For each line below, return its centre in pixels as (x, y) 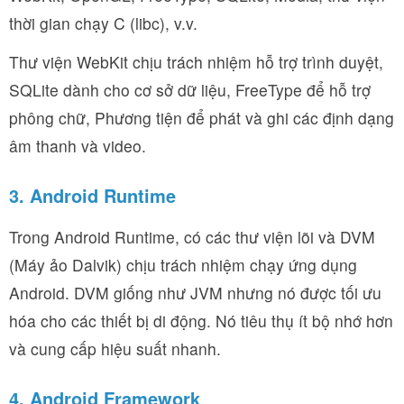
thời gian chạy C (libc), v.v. (103, 23)
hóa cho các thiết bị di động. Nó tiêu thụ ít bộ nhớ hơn (201, 320)
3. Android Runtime (92, 195)
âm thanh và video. (78, 145)
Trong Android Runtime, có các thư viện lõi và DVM (192, 236)
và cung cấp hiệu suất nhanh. (115, 348)
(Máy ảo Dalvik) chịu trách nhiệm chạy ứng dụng (183, 264)
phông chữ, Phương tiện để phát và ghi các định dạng (202, 117)
